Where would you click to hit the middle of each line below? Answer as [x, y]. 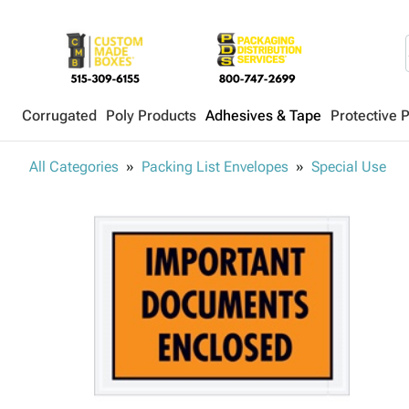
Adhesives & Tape [263, 115]
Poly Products [151, 115]
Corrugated [59, 115]
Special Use [349, 167]
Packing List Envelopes [215, 167]
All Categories [74, 167]
